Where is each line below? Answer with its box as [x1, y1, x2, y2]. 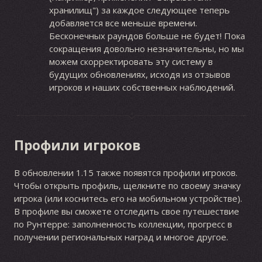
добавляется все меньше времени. [49, 17, 197, 29]
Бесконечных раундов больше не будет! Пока [49, 30, 245, 42]
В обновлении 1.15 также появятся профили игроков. [13, 166, 237, 178]
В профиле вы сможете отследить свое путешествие [13, 205, 239, 217]
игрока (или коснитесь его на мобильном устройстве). [13, 192, 242, 204]
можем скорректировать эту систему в [49, 56, 213, 68]
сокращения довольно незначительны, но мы [49, 43, 244, 55]
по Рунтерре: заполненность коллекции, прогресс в [13, 218, 232, 230]
